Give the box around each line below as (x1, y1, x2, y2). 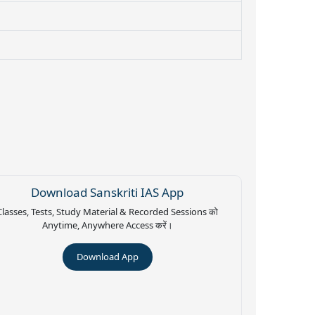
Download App (76, 250, 139, 263)
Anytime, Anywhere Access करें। (41, 218, 173, 231)
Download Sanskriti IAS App (31, 184, 184, 200)
